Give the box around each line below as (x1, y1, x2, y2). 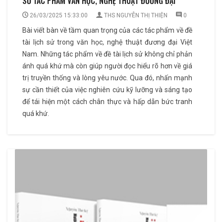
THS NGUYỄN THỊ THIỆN (104, 11, 167, 19)
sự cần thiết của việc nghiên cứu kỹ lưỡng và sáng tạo (22, 85, 192, 94)
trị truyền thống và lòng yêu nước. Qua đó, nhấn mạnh (22, 73, 192, 82)
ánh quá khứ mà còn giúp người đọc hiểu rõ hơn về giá (22, 61, 192, 70)
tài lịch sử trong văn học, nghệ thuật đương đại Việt (22, 38, 192, 46)
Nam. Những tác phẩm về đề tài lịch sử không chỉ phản (22, 50, 192, 58)
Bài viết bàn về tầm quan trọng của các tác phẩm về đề (22, 26, 192, 34)
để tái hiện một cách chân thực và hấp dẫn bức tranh (22, 97, 192, 106)
